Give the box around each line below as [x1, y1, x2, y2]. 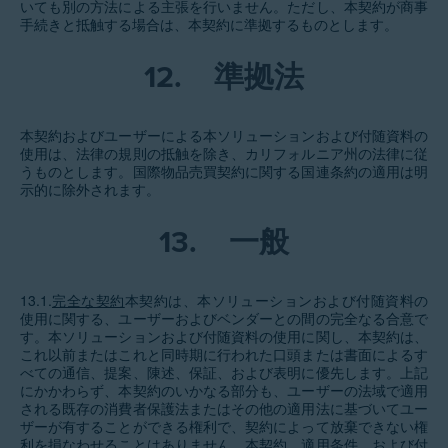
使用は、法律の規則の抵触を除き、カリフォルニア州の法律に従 [20, 143, 428, 163]
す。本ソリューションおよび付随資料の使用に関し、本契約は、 [20, 326, 428, 346]
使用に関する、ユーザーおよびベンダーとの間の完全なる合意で [20, 308, 428, 328]
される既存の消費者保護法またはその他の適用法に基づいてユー [20, 398, 428, 418]
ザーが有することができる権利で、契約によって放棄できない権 [20, 416, 428, 436]
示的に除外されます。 [20, 179, 160, 199]
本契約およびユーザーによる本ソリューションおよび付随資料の [20, 125, 428, 145]
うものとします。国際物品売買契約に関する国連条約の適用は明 [20, 161, 428, 181]
